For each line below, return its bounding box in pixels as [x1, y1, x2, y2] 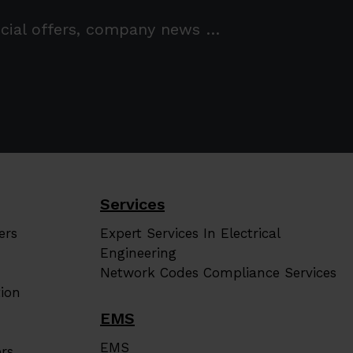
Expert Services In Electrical [100, 225, 280, 241]
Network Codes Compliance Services [100, 265, 336, 281]
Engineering [100, 245, 176, 261]
